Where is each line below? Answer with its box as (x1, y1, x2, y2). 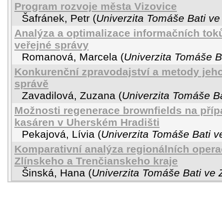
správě (14, 78, 49, 89)
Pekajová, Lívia (22, 128, 95, 140)
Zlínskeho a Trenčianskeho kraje (14, 155, 178, 166)
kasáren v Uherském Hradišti (14, 116, 160, 128)
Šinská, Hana (22, 167, 85, 178)
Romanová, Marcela (22, 51, 117, 62)
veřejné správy (14, 39, 89, 51)
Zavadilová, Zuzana (22, 90, 115, 101)
